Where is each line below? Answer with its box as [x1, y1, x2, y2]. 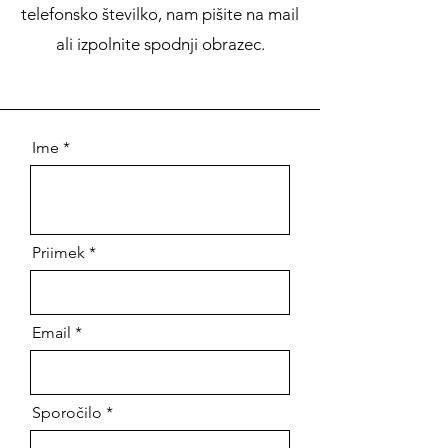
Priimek [32, 243, 85, 262]
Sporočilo [32, 403, 102, 422]
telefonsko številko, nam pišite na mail [21, 4, 299, 24]
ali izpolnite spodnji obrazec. [55, 34, 265, 54]
